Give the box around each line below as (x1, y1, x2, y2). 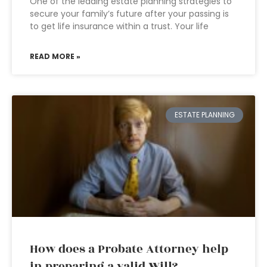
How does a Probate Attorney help (30, 240, 228, 258)
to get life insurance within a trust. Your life (30, 20, 209, 32)
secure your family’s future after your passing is (30, 8, 229, 20)
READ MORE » (30, 51, 80, 61)
